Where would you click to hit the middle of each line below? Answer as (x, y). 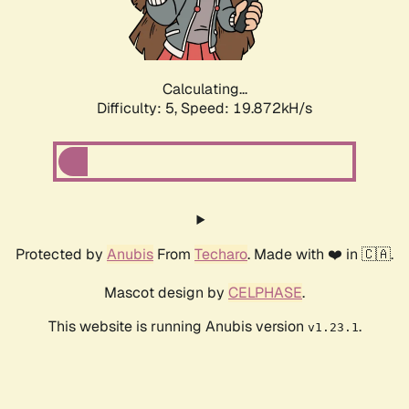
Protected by (61, 255)
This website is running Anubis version (178, 327)
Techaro (221, 255)
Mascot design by (166, 293)
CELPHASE (265, 293)
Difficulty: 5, (139, 109)
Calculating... (204, 89)
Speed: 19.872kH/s (246, 109)
